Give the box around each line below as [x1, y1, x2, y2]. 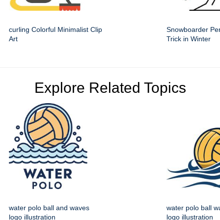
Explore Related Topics [34, 80, 186, 96]
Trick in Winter [166, 35, 211, 43]
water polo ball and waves [9, 204, 89, 212]
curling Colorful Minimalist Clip [9, 26, 102, 34]
